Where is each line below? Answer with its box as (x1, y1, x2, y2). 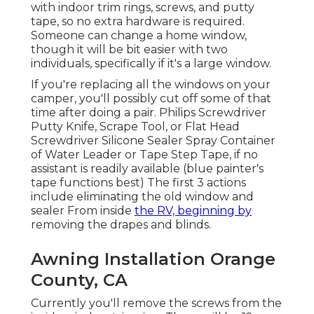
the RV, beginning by (135, 204, 252, 218)
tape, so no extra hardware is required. (31, 15, 245, 29)
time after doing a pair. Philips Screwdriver (31, 106, 266, 120)
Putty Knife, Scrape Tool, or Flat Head (31, 120, 240, 134)
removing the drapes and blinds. (31, 218, 211, 232)
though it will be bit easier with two (31, 43, 228, 57)
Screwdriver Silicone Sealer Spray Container (31, 134, 275, 148)
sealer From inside (31, 204, 135, 218)
